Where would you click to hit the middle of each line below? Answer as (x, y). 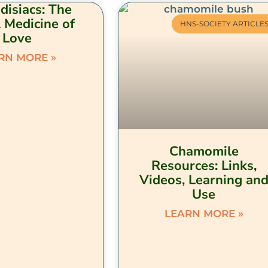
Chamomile (204, 151)
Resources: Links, (204, 165)
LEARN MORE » (204, 213)
